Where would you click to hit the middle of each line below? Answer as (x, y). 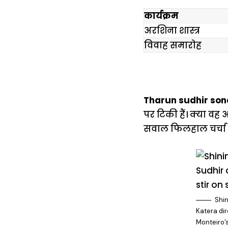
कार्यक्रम (161, 16)
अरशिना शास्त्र (172, 31)
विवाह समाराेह (173, 45)
